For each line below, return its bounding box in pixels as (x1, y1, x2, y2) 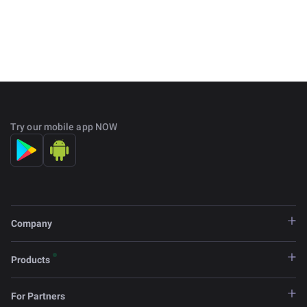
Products (11, 254, 50, 266)
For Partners (11, 291, 65, 302)
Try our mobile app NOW (10, 121, 118, 133)
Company (11, 218, 52, 230)
